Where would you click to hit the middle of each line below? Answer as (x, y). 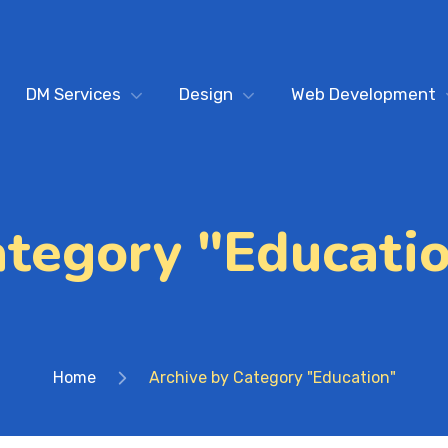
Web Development (363, 94)
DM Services (73, 94)
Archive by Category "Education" (272, 377)
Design (206, 94)
